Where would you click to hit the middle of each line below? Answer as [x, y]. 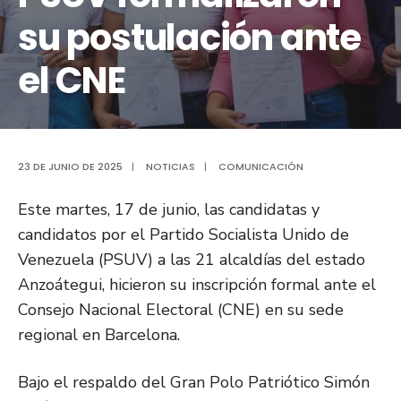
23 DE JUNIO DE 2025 [70, 167]
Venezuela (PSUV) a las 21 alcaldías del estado [192, 260]
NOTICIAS [171, 167]
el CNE [72, 81]
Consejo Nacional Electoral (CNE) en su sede [181, 310]
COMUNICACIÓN [261, 167]
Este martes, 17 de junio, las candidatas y [169, 210]
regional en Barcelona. [99, 335]
